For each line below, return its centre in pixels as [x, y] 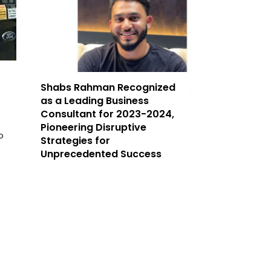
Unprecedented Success [101, 154]
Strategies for [76, 141]
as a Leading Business [95, 101]
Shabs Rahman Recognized [108, 88]
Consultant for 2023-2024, [108, 114]
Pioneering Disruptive [94, 128]
